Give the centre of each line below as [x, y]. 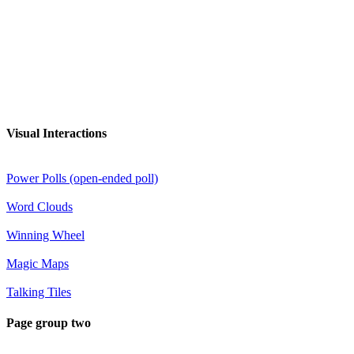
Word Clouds [40, 206]
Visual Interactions [56, 133]
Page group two [49, 323]
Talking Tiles [39, 292]
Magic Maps [38, 263]
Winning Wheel [45, 235]
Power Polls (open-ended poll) [82, 178]
